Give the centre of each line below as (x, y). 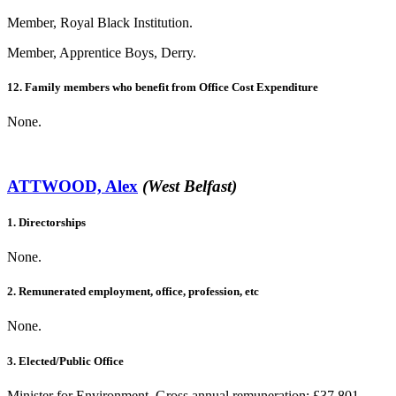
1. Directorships (46, 222)
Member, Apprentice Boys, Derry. (102, 52)
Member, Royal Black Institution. (100, 22)
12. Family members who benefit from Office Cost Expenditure (163, 87)
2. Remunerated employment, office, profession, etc (133, 292)
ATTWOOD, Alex (72, 186)
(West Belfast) (190, 186)
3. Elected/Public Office (65, 361)
